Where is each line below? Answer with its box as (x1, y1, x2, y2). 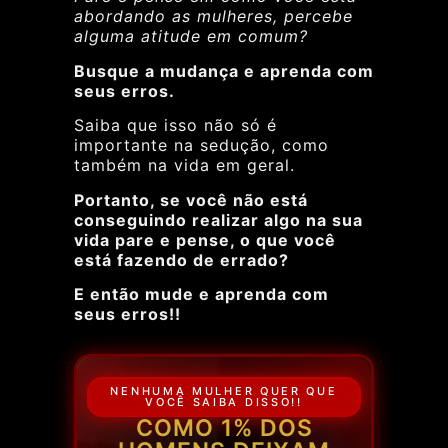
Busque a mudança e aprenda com (74, 60, 374, 81)
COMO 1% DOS (135, 414, 313, 442)
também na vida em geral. (74, 155, 295, 176)
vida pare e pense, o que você (74, 229, 336, 250)
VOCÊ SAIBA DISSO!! (145, 395, 303, 409)
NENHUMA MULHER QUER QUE (110, 384, 338, 398)
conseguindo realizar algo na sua (74, 209, 363, 230)
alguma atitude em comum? (74, 26, 308, 47)
